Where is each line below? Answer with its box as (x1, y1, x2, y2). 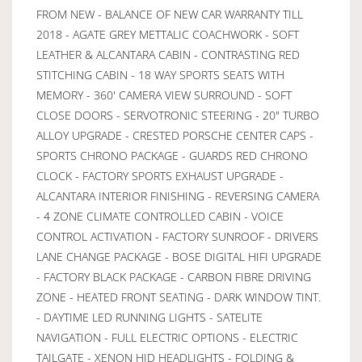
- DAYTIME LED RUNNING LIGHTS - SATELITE (36, 309, 263, 325)
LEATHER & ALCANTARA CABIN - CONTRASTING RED (36, 46, 300, 62)
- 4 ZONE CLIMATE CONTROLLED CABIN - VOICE (36, 208, 284, 224)
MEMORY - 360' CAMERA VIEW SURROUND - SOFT (36, 86, 292, 103)
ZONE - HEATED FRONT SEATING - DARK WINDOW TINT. (36, 288, 321, 305)
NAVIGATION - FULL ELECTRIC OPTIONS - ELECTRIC (36, 329, 298, 345)
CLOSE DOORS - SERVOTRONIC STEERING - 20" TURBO (36, 107, 319, 123)
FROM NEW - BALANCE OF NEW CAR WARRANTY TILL (36, 6, 303, 22)
